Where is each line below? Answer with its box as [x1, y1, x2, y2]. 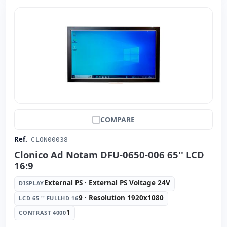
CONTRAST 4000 [19, 208, 66, 216]
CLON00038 [31, 136, 68, 144]
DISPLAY [19, 179, 44, 187]
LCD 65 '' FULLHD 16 [19, 194, 79, 202]
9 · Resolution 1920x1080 [78, 193, 164, 203]
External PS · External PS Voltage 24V [44, 178, 170, 188]
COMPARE [100, 115, 135, 125]
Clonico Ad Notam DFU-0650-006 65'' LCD [14, 148, 204, 161]
